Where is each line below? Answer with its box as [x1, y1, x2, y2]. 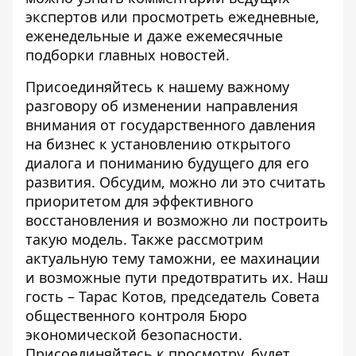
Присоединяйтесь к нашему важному [25, 77, 289, 96]
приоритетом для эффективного [25, 192, 253, 211]
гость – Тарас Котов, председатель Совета [25, 287, 319, 306]
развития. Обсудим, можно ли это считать [25, 172, 326, 192]
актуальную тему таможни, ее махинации [25, 249, 320, 268]
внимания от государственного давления [25, 115, 315, 134]
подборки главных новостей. [25, 45, 230, 64]
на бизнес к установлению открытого [25, 134, 291, 153]
